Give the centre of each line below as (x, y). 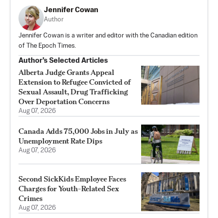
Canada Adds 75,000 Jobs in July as (78, 131)
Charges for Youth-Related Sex (69, 189)
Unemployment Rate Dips (60, 141)
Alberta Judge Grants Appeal (66, 73)
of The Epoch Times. (47, 46)
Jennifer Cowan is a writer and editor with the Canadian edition (108, 36)
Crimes (30, 199)
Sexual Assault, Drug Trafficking (73, 92)
